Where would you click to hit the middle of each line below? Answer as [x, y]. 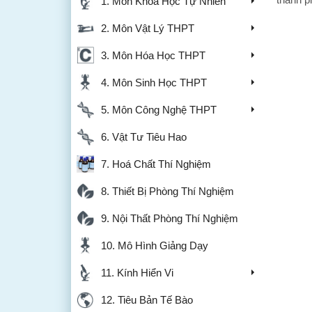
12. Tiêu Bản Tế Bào [144, 300]
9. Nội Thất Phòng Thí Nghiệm [167, 219]
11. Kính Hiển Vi [134, 273]
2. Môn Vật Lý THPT [145, 29]
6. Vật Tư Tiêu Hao [141, 137]
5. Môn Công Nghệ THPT [156, 110]
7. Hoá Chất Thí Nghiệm [153, 164]
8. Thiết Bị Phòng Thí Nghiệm [165, 192]
